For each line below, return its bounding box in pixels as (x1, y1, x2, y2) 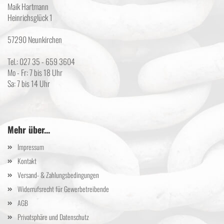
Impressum (17, 141, 44, 152)
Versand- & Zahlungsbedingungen (17, 169, 99, 180)
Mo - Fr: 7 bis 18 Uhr (7, 66, 62, 78)
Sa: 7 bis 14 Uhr (7, 77, 50, 89)
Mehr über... (7, 123, 50, 136)
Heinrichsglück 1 (7, 11, 52, 23)
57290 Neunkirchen (7, 33, 62, 45)
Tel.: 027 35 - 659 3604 (7, 55, 75, 67)
